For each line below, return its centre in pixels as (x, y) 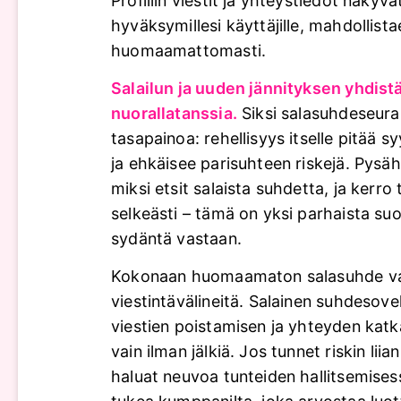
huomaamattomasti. (189, 51)
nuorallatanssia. (174, 114)
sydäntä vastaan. (176, 239)
